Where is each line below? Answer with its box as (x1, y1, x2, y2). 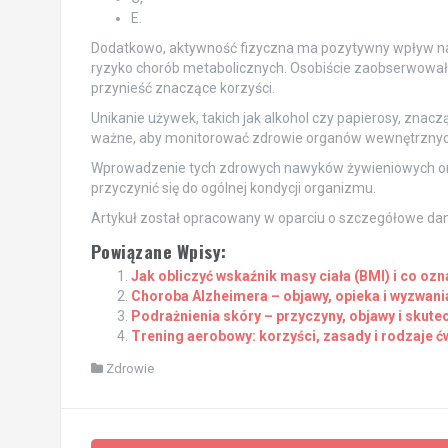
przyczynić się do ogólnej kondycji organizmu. (90, 179, 376, 196)
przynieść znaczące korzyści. (90, 79, 275, 96)
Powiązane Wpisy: (90, 237, 227, 264)
